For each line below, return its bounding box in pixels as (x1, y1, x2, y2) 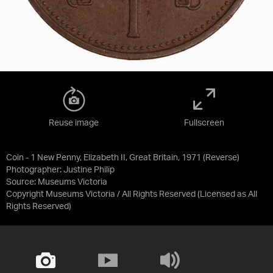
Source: (6, 178, 38, 186)
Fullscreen (184, 119, 224, 127)
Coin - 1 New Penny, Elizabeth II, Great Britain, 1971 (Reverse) (6, 154, 239, 162)
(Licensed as (197, 190, 248, 199)
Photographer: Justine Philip (6, 166, 115, 174)
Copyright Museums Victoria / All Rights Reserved (6, 190, 196, 199)
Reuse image (49, 119, 99, 127)
